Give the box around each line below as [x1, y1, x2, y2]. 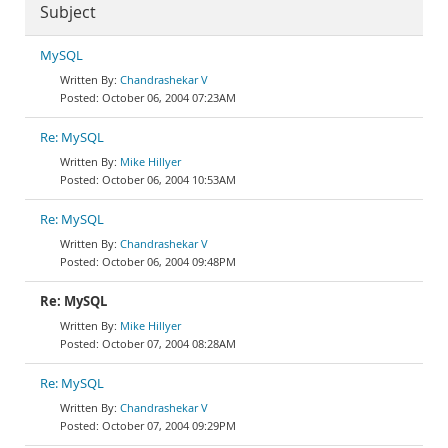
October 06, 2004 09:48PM [102, 254, 236, 269]
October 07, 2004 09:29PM [102, 418, 236, 433]
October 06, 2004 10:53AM [102, 172, 236, 187]
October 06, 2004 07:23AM [102, 90, 236, 105]
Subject [40, 2, 96, 23]
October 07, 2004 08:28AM [102, 336, 236, 351]
